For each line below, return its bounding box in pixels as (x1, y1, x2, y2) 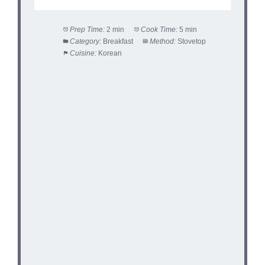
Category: (70, 37, 102, 46)
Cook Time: (141, 25, 178, 34)
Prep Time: (70, 25, 105, 34)
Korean (98, 49, 122, 57)
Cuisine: (70, 49, 97, 57)
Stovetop (177, 37, 206, 46)
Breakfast (103, 37, 134, 46)
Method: (150, 37, 176, 46)
